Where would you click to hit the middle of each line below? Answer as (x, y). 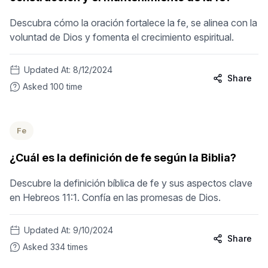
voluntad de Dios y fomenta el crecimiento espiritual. (122, 37)
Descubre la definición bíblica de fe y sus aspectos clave (131, 183)
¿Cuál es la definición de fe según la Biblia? (123, 158)
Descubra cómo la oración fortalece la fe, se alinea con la (133, 23)
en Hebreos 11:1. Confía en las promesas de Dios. (115, 197)
